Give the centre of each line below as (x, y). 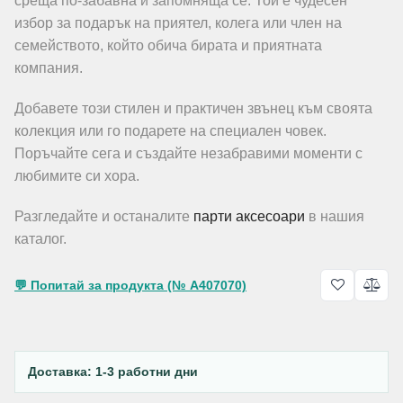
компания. (49, 68)
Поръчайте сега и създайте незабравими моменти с (188, 153)
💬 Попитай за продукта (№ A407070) (130, 285)
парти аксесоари (249, 216)
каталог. (40, 239)
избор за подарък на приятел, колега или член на (178, 23)
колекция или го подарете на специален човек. (170, 131)
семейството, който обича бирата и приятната (168, 45)
